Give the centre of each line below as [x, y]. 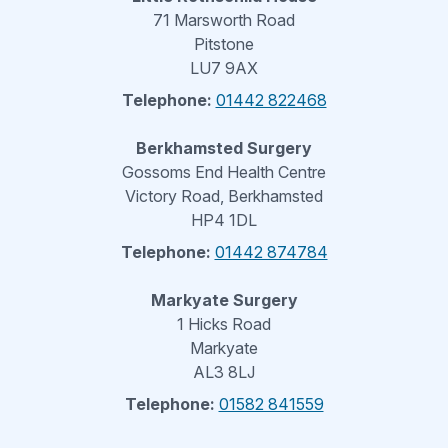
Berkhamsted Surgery [224, 148]
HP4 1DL [224, 220]
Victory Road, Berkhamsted [224, 196]
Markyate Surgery [224, 300]
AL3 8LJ [224, 372]
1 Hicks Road [224, 324]
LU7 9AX [224, 68]
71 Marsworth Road [224, 20]
